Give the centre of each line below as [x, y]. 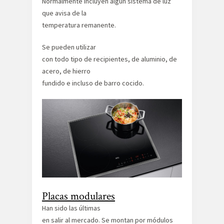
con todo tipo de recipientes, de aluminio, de [109, 59]
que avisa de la [64, 13]
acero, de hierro [66, 71]
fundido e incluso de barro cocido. [93, 83]
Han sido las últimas [71, 208]
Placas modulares [78, 196]
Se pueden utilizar [69, 47]
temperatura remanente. [79, 25]
